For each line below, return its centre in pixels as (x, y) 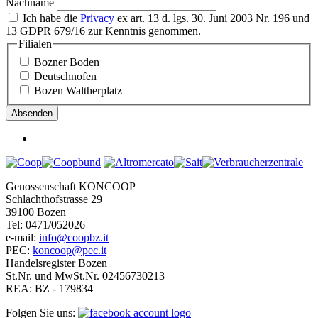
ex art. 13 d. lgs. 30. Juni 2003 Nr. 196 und (212, 18)
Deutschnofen (65, 76)
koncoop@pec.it (70, 250)
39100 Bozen (37, 212)
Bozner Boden (67, 62)
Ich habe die (51, 18)
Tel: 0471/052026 (47, 224)
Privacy (97, 18)
